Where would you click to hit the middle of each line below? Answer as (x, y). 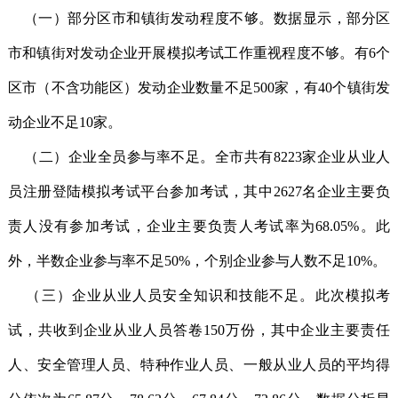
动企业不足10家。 (64, 122)
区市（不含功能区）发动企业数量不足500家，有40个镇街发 (199, 88)
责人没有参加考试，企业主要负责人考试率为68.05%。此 (199, 226)
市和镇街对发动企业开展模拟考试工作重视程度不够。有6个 (199, 53)
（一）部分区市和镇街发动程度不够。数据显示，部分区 (199, 18)
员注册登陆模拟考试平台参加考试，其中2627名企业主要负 (199, 191)
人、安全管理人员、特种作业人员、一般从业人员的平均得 (199, 365)
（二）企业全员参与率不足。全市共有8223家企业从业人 (199, 157)
